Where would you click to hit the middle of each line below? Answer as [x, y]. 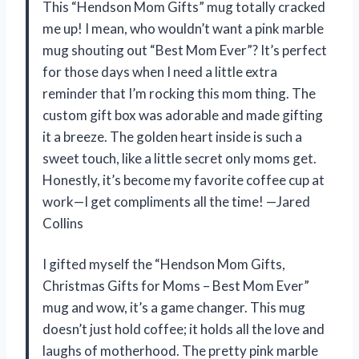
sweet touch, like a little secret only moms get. [179, 158]
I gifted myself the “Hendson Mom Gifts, [164, 264]
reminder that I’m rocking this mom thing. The [179, 93]
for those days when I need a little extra [160, 71]
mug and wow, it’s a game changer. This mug [174, 307]
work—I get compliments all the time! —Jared [176, 201]
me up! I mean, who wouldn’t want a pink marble [183, 28]
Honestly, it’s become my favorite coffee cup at [184, 179]
